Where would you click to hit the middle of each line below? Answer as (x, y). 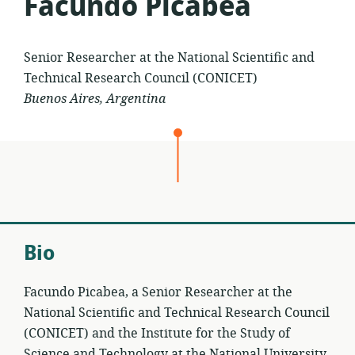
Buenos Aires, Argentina (95, 99)
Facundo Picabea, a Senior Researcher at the (158, 292)
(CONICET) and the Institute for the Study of (157, 333)
